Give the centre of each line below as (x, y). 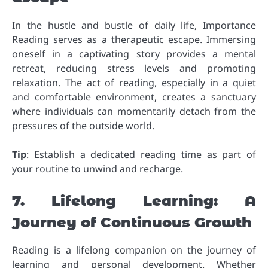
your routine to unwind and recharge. (98, 168)
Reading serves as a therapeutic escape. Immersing (134, 39)
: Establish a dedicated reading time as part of (141, 154)
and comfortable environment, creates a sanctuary (134, 97)
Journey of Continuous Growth (132, 222)
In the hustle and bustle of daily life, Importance (134, 25)
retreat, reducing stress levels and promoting (134, 68)
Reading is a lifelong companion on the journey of (134, 250)
